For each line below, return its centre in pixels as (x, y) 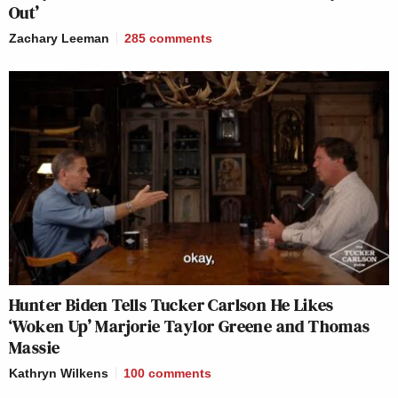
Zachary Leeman (59, 39)
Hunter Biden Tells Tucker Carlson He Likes (171, 304)
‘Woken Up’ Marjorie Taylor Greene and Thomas (190, 326)
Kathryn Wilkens (59, 373)
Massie (35, 347)
